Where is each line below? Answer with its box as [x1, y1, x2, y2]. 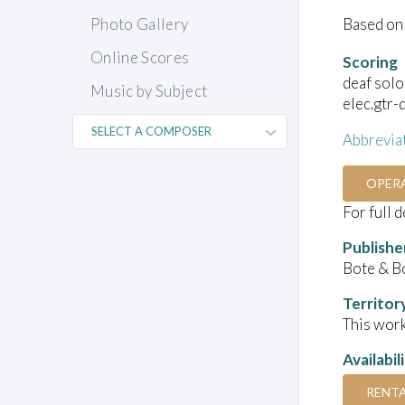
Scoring [343, 52, 398, 71]
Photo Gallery [90, 14, 189, 34]
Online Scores [90, 48, 190, 68]
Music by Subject [90, 81, 208, 101]
